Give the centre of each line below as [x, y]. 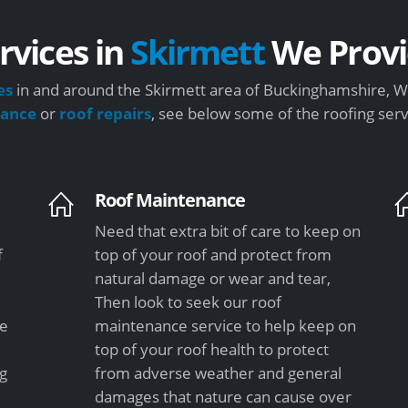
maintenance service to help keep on [226, 325]
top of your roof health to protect [212, 349]
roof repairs [105, 113]
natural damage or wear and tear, [213, 278]
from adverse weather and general [219, 372]
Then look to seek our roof [189, 301]
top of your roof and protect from [214, 254]
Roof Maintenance [170, 199]
